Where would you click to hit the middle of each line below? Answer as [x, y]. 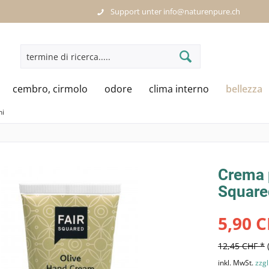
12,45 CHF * [241, 246]
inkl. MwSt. [236, 263]
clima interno [179, 89]
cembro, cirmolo [50, 89]
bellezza [244, 89]
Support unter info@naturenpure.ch [175, 11]
